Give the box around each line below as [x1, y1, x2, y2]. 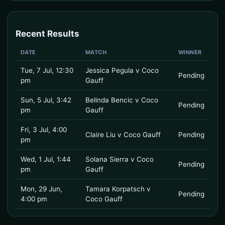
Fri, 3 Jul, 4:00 [21, 126, 67, 134]
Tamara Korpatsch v [85, 185, 151, 193]
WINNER [178, 49, 202, 56]
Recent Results [16, 29, 79, 39]
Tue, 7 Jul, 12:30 [21, 66, 73, 74]
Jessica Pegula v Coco [85, 66, 159, 74]
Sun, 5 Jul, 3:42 [21, 96, 71, 104]
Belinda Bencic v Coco [85, 96, 158, 104]
